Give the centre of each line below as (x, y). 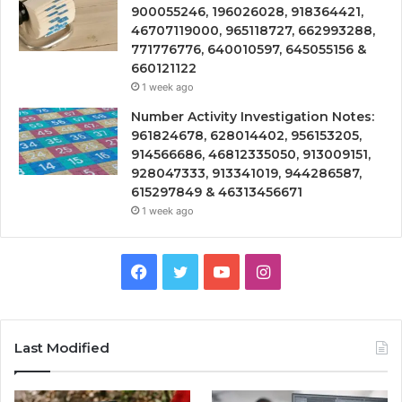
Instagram (307, 271)
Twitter (214, 271)
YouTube (262, 271)
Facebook (184, 271)
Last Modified (62, 348)
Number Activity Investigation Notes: (253, 117)
